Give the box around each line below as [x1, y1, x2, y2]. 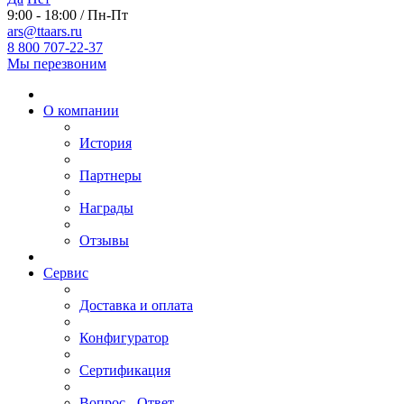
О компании [43, 102, 119, 118]
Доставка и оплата [79, 297, 193, 313]
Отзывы [79, 232, 129, 248]
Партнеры [79, 167, 142, 183]
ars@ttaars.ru [7, 23, 82, 39]
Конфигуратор [79, 329, 169, 345]
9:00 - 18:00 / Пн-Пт [7, 6, 128, 23]
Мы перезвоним [7, 55, 106, 71]
